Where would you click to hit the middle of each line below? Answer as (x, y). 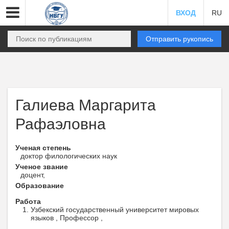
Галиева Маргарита (86, 105)
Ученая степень (43, 148)
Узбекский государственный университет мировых (115, 210)
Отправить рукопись (179, 39)
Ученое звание (42, 167)
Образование (40, 186)
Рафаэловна (61, 124)
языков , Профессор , (67, 218)
